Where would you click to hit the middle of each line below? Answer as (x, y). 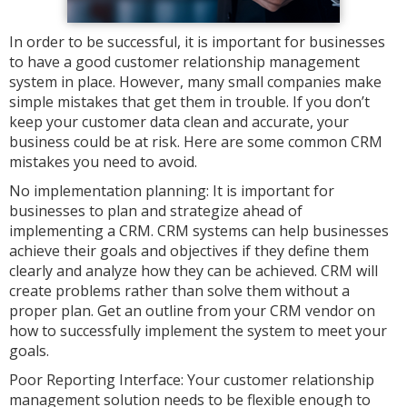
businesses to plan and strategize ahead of (156, 211)
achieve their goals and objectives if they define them (189, 251)
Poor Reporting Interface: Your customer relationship (192, 380)
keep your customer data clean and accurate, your (179, 122)
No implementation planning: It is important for (172, 191)
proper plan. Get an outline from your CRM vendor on (192, 311)
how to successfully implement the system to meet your (198, 331)
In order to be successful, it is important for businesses (197, 42)
